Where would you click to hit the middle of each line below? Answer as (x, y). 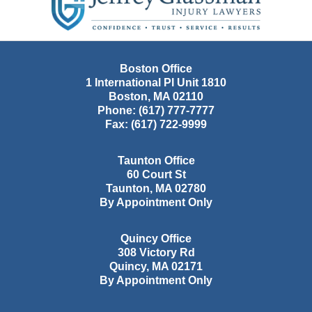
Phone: (118, 111)
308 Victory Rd (156, 253)
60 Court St (156, 175)
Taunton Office (156, 161)
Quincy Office (156, 239)
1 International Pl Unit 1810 (156, 83)
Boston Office (156, 69)
